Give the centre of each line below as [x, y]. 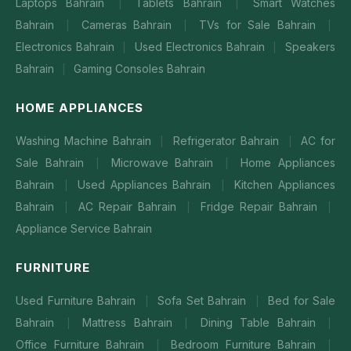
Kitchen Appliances [285, 185]
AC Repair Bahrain [130, 206]
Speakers [311, 47]
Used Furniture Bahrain [78, 300]
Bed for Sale [302, 300]
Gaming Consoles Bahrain [139, 69]
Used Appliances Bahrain [147, 185]
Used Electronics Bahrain [202, 47]
